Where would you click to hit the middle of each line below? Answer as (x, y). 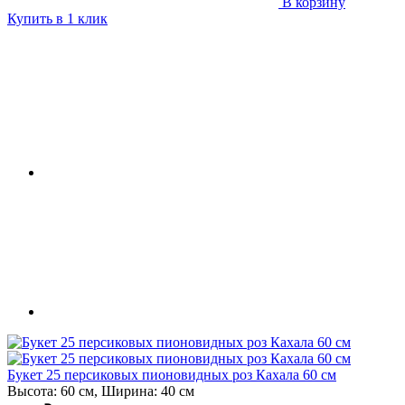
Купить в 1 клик (57, 18)
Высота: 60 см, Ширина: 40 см (101, 391)
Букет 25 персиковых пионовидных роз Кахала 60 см (172, 374)
